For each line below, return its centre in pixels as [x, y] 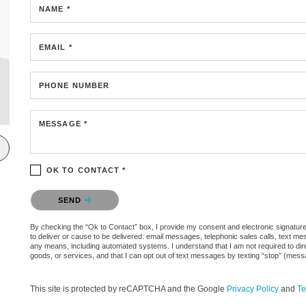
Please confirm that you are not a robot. [109, 192]
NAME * [55, 9]
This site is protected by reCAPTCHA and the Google [128, 289]
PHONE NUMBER [74, 85]
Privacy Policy [253, 289]
